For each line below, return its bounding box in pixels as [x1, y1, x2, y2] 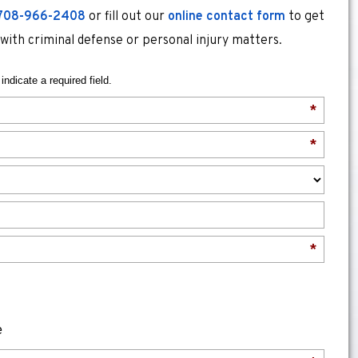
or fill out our [86, 8, 168, 25]
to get [285, 8, 324, 25]
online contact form [168, 8, 285, 25]
